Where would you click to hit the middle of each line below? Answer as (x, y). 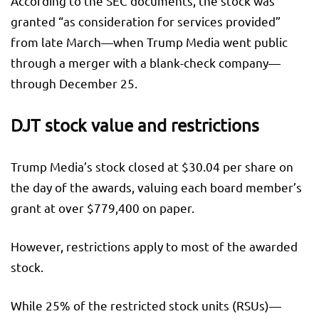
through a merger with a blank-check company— (146, 63)
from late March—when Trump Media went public (149, 42)
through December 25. (74, 83)
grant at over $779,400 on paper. (103, 208)
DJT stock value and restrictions (135, 125)
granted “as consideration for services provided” (146, 21)
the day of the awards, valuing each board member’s (156, 187)
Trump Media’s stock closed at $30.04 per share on (152, 167)
